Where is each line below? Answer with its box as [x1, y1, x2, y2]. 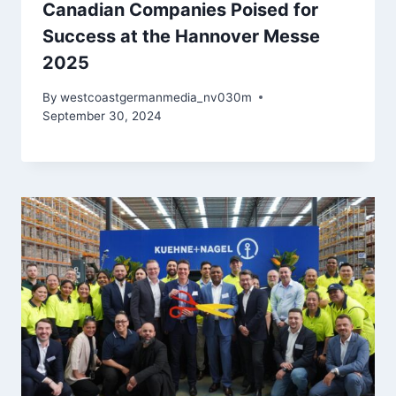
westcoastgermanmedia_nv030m [60, 89, 253, 104]
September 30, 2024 [42, 108, 162, 123]
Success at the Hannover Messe [42, 26, 320, 48]
